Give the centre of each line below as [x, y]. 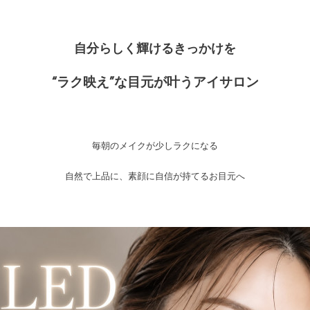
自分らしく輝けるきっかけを [155, 49]
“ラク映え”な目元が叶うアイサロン [155, 83]
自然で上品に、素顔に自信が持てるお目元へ [155, 177]
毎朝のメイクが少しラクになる [155, 146]
